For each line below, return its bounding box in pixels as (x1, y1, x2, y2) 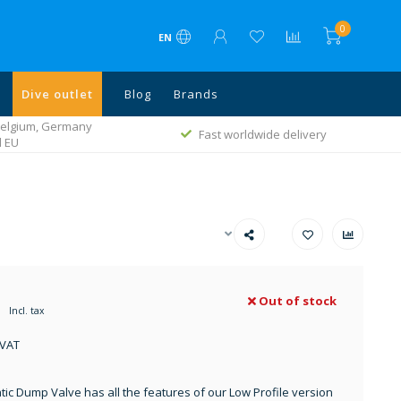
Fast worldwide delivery (198, 126, 327, 142)
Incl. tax (8, 304, 44, 317)
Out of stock (256, 293, 337, 309)
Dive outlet (21, 86, 93, 102)
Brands (174, 86, 218, 102)
